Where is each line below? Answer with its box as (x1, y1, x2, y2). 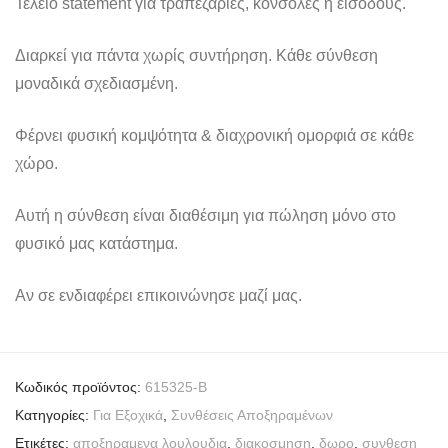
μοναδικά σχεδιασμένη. (15, 74, 178, 92)
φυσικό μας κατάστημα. (15, 234, 178, 252)
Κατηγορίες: (15, 406, 93, 423)
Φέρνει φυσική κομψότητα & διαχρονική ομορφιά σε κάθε (15, 126, 414, 144)
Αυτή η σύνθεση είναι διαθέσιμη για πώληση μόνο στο (15, 206, 396, 224)
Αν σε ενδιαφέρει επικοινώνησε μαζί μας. (15, 286, 302, 304)
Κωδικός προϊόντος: (15, 378, 145, 395)
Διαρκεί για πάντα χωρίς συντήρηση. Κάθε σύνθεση (15, 46, 378, 64)
